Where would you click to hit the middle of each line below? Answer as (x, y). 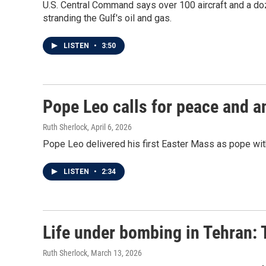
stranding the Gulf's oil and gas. (107, 18)
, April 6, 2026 (110, 127)
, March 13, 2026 (115, 253)
